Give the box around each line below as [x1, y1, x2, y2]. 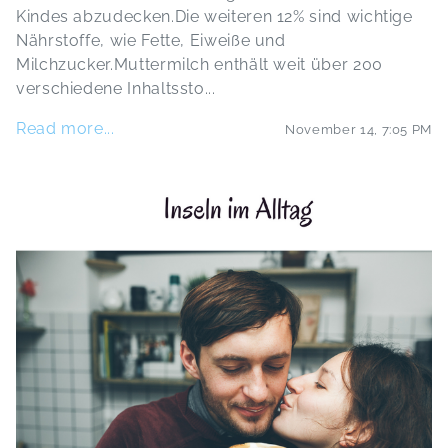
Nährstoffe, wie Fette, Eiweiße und [16, 31, 286, 50]
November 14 [285, 121, 375, 137]
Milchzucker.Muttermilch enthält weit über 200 [16, 55, 383, 74]
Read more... [16, 119, 115, 138]
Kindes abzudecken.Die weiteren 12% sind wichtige [16, 7, 413, 26]
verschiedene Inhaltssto [16, 79, 205, 98]
